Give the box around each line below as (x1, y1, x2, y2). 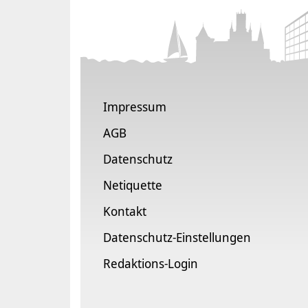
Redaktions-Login (103, 254, 198, 272)
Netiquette (103, 176, 162, 193)
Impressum (103, 98, 166, 115)
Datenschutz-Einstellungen (103, 228, 251, 245)
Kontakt (103, 202, 146, 219)
